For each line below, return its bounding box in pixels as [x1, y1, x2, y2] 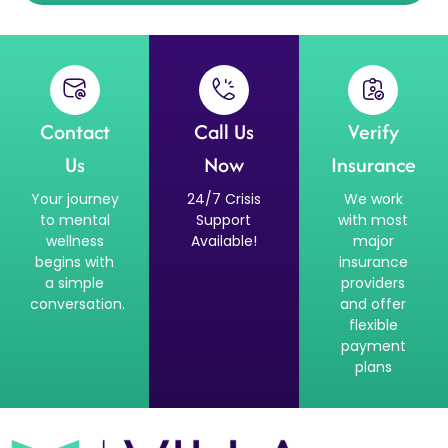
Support [196, 209, 252, 230]
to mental [39, 209, 110, 230]
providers [341, 272, 406, 293]
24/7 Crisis [186, 188, 261, 209]
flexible [348, 314, 398, 335]
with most [338, 209, 409, 230]
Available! [190, 230, 257, 251]
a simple [45, 272, 105, 293]
